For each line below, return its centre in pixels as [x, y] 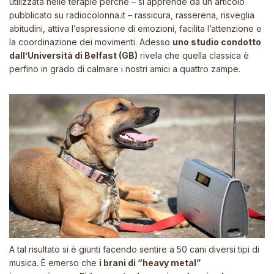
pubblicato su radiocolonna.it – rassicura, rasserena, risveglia [132, 15]
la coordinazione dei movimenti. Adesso [91, 42]
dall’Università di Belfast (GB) [73, 55]
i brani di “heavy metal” [150, 262]
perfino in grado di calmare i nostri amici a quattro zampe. [125, 69]
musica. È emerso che [54, 262]
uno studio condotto [217, 42]
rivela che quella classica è [193, 55]
